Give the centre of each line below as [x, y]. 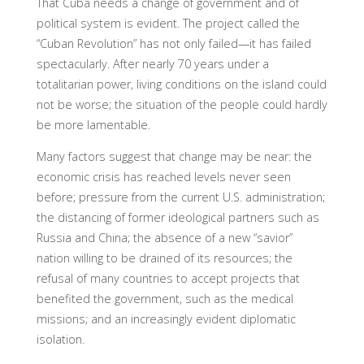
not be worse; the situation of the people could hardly [182, 105]
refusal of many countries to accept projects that [168, 279]
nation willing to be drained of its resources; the [164, 258]
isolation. [60, 340]
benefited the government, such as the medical [165, 299]
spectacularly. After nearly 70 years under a [152, 64]
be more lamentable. [93, 125]
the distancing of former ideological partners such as [178, 218]
